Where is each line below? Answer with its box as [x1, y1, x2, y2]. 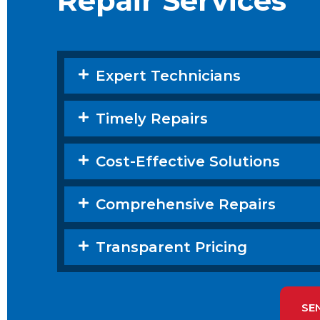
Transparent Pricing [96, 239, 247, 256]
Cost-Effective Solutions [96, 153, 280, 171]
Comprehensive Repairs [96, 196, 276, 214]
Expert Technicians [96, 67, 241, 85]
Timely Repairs [96, 110, 208, 128]
